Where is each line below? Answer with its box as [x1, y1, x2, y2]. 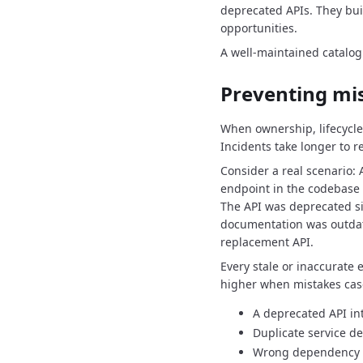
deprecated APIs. [220, 2, 313, 18]
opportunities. [220, 20, 297, 36]
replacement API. [220, 234, 314, 250]
